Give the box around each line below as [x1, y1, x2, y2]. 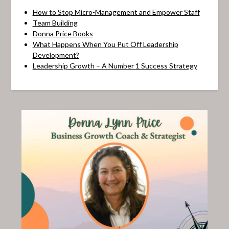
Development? [32, 50, 79, 59]
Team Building [32, 18, 78, 27]
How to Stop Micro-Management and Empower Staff [32, 7, 200, 16]
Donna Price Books [32, 29, 93, 38]
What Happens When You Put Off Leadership [32, 39, 178, 49]
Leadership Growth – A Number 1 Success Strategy [32, 61, 197, 70]
